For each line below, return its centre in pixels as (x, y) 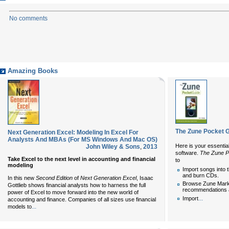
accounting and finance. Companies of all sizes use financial (82, 199)
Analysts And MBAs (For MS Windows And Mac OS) (83, 140)
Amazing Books (33, 71)
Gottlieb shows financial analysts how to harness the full (77, 185)
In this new (22, 178)
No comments (28, 18)
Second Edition (54, 178)
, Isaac (145, 178)
